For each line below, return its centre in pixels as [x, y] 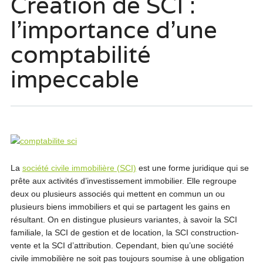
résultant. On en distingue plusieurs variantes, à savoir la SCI [124, 220]
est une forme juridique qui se [192, 168]
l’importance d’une [114, 29]
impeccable [75, 79]
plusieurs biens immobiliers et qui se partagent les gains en [120, 207]
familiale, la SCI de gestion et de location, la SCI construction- [124, 232]
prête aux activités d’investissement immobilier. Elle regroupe [123, 181]
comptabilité [80, 54]
